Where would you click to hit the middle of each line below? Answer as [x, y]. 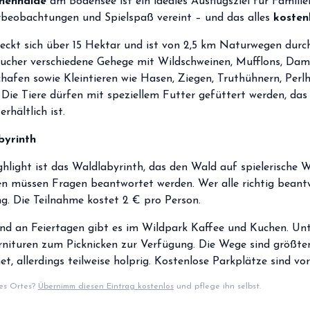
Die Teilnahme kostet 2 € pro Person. [107, 201]
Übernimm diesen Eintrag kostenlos [106, 286]
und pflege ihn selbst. [217, 286]
